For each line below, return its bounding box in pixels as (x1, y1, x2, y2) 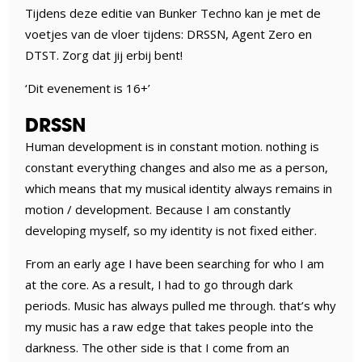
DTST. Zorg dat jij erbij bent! (25, 46, 183, 63)
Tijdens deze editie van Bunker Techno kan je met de (25, 4, 322, 21)
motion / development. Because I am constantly (25, 200, 292, 217)
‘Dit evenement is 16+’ (25, 79, 151, 96)
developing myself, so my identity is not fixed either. (25, 221, 318, 238)
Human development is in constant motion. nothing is (25, 137, 320, 154)
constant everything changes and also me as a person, (25, 158, 329, 175)
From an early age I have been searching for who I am (25, 255, 325, 271)
